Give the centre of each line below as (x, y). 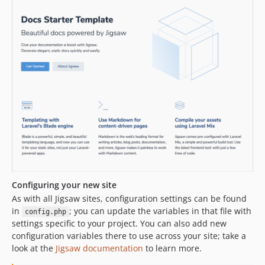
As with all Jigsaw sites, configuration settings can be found (129, 199)
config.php (45, 212)
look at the (34, 248)
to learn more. (172, 248)
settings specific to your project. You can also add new (119, 224)
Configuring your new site (64, 185)
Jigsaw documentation (99, 248)
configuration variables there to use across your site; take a (129, 236)
